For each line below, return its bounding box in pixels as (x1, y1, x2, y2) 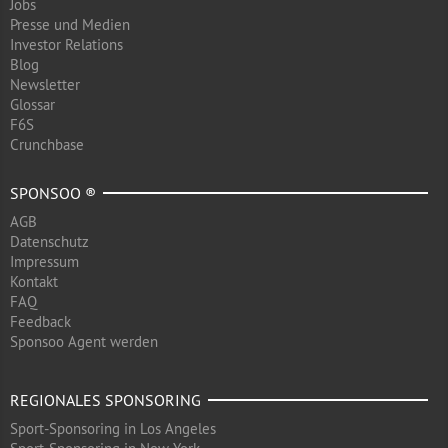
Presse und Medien (10, 15, 130, 34)
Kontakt (10, 272, 58, 291)
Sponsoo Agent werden (10, 332, 158, 351)
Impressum (10, 252, 79, 271)
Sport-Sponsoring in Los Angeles (10, 419, 216, 438)
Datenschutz (10, 232, 89, 251)
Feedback (10, 312, 71, 331)
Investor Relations (10, 35, 123, 54)
